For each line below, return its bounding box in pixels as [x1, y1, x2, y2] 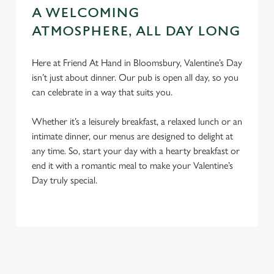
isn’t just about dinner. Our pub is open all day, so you [32, 72, 239, 83]
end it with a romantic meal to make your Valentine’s [32, 160, 233, 171]
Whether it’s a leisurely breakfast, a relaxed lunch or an [32, 116, 242, 127]
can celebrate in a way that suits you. [32, 86, 172, 98]
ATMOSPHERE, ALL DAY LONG [32, 24, 240, 39]
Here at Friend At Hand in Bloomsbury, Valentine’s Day [32, 57, 242, 68]
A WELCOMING [32, 6, 139, 21]
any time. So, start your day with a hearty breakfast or [32, 145, 240, 157]
